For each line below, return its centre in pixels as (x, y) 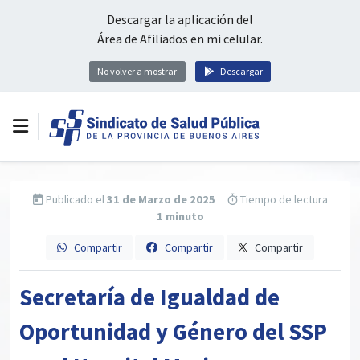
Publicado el (75, 200)
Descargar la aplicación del (180, 19)
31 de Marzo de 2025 (161, 200)
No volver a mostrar (137, 72)
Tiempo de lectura (282, 200)
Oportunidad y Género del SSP (173, 332)
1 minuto (180, 217)
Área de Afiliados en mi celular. (180, 39)
